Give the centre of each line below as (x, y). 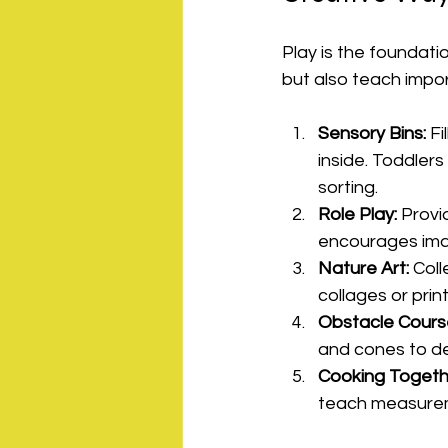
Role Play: (357, 214)
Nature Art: (363, 268)
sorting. (348, 187)
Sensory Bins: (372, 133)
